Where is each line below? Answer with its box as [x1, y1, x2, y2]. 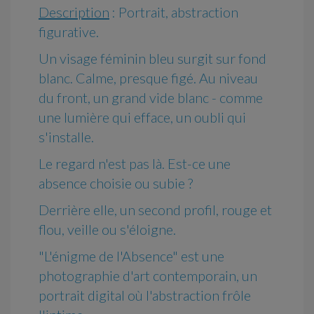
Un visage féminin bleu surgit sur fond [39, 50, 266, 67]
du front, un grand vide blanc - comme [39, 89, 263, 107]
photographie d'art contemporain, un [39, 267, 257, 285]
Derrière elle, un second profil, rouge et [39, 201, 272, 219]
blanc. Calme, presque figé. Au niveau [39, 69, 258, 87]
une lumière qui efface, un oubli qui [39, 109, 246, 126]
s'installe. [39, 128, 94, 146]
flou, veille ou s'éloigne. [39, 221, 179, 238]
